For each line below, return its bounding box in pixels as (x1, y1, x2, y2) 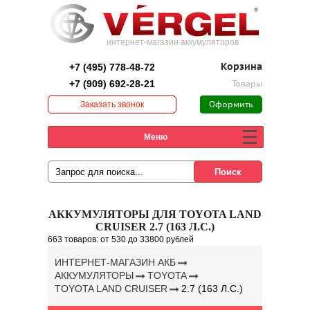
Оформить (209, 100, 253, 109)
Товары (232, 79, 262, 89)
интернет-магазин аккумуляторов (107, 37, 239, 47)
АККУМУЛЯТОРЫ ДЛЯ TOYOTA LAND (48, 208, 262, 220)
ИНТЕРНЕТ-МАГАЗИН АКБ (55, 257, 176, 268)
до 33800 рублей (126, 235, 194, 244)
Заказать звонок (80, 100, 144, 109)
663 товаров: (48, 235, 98, 244)
